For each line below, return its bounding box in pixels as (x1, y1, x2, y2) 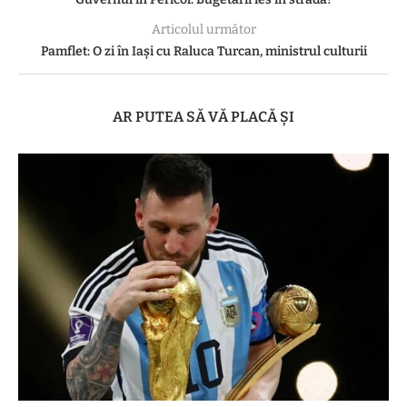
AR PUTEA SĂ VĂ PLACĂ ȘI (113, 108, 294, 126)
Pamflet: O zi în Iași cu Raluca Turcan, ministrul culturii (40, 44, 367, 60)
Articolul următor (151, 22, 256, 38)
